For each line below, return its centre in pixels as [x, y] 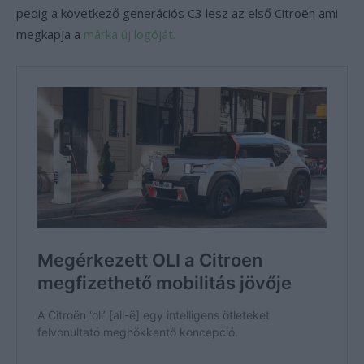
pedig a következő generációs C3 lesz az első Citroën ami [177, 13]
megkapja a [50, 34]
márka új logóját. [130, 34]
